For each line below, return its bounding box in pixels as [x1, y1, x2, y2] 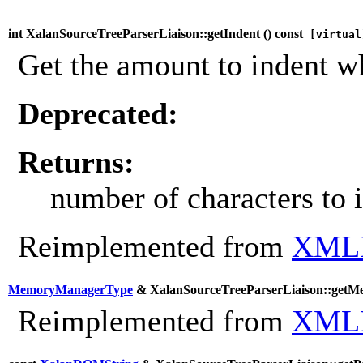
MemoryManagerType [8, 283, 133, 297]
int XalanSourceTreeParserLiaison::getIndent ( [8, 27, 267, 41]
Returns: [18, 145, 135, 180]
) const [267, 27, 303, 41]
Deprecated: [18, 96, 178, 131]
